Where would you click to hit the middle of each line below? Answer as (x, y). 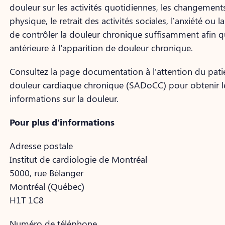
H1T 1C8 (27, 200)
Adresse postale (41, 146)
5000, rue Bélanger (47, 173)
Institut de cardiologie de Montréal (79, 159)
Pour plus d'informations (62, 122)
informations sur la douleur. (64, 98)
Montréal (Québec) (47, 186)
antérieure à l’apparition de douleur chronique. (101, 48)
